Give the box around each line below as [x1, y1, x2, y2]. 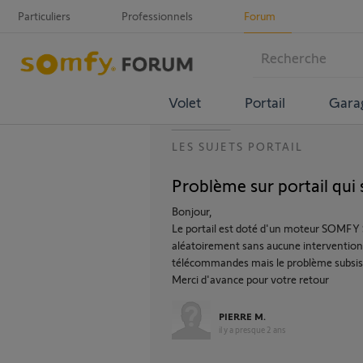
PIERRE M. [219, 310, 266, 322]
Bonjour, [172, 204, 212, 218]
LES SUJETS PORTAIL [172, 139, 303, 153]
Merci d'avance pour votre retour [172, 272, 329, 286]
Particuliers [18, 9, 70, 23]
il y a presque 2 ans [219, 324, 286, 335]
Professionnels [122, 9, 193, 23]
